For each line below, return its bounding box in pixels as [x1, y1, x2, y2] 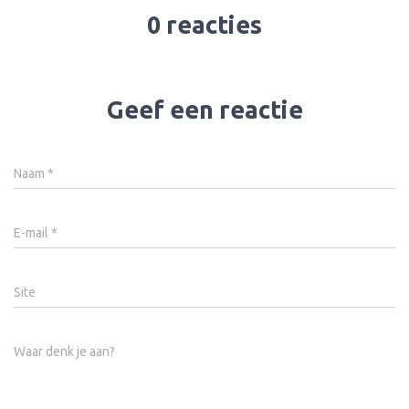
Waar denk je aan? [14, 344, 115, 359]
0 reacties [147, 11, 262, 38]
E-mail [14, 225, 51, 240]
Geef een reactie [106, 96, 303, 123]
